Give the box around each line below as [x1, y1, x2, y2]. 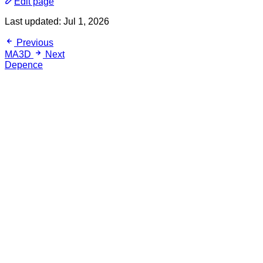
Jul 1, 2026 [63, 16, 109, 26]
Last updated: [5, 16, 63, 26]
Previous [16, 37, 53, 48]
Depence [5, 59, 43, 70]
